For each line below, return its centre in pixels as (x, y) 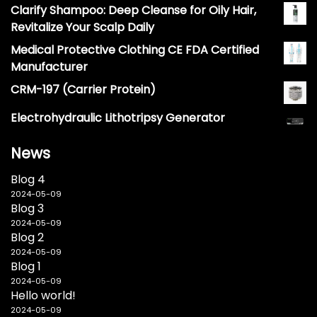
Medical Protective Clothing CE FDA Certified (135, 50)
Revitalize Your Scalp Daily (82, 28)
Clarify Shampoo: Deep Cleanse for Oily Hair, (133, 11)
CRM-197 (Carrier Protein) (83, 90)
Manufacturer (49, 67)
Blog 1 (26, 267)
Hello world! (43, 296)
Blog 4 (28, 180)
